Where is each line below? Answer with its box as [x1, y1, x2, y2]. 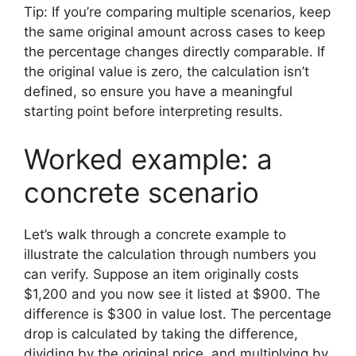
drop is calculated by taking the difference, [24, 325, 298, 342]
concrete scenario [24, 175, 259, 209]
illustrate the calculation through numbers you [24, 246, 316, 262]
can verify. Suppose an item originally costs [24, 265, 299, 282]
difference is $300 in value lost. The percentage [24, 305, 331, 322]
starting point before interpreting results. [24, 103, 283, 119]
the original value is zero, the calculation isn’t [24, 64, 309, 79]
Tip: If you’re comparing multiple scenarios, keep [24, 4, 331, 20]
